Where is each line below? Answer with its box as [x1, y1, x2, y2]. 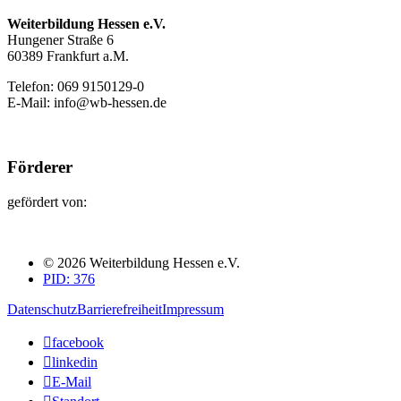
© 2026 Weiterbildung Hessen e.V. [43, 255, 240, 271]
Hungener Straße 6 [7, 31, 114, 47]
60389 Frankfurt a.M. [7, 47, 129, 64]
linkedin [52, 354, 98, 371]
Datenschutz [7, 302, 77, 318]
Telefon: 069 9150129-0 [7, 78, 144, 94]
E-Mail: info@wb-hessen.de [7, 94, 166, 110]
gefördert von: [7, 194, 87, 210]
